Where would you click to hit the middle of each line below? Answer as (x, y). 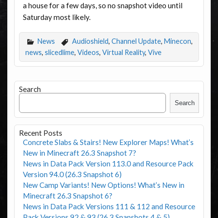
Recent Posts (40, 133)
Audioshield (90, 41)
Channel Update (136, 41)
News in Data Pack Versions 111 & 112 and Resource (109, 206)
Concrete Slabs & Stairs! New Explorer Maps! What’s (108, 142)
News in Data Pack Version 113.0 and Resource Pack (108, 163)
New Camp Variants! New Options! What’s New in (103, 185)
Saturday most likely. (56, 17)
